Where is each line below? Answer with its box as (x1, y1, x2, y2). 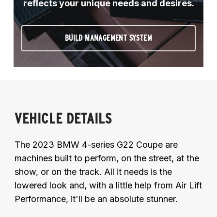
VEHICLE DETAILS (15, 109, 112, 127)
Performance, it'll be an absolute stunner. (15, 193, 178, 204)
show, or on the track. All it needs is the (15, 166, 172, 177)
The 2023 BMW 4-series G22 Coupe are (15, 139, 178, 150)
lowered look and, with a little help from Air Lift (15, 180, 202, 190)
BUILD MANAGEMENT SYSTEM (64, 33, 153, 43)
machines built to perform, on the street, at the (15, 153, 199, 163)
